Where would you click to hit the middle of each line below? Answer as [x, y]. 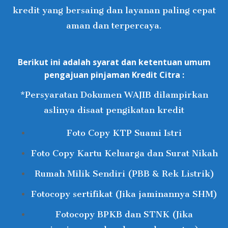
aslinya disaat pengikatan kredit [114, 110]
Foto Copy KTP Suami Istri [124, 133]
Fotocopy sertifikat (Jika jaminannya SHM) [124, 194]
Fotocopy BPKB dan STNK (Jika [124, 215]
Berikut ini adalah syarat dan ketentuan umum [114, 62]
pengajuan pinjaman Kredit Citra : [114, 75]
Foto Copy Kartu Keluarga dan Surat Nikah [124, 153]
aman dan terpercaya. [114, 25]
